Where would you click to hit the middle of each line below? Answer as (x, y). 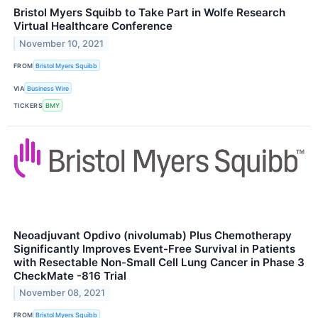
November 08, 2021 (62, 293)
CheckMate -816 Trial (70, 275)
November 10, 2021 (62, 43)
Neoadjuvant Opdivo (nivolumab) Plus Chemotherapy (153, 235)
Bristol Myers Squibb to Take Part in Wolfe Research (149, 12)
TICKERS (28, 105)
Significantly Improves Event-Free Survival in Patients (154, 248)
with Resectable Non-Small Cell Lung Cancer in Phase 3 (159, 262)
